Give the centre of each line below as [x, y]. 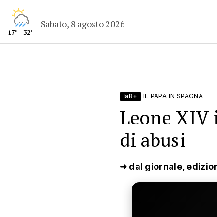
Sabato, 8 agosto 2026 [83, 23]
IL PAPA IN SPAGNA [173, 96]
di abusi [153, 140]
